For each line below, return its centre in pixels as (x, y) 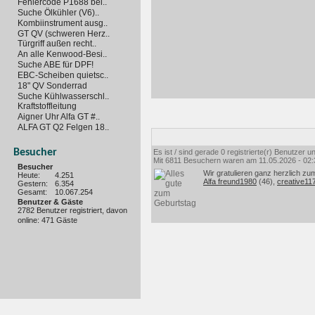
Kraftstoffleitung (47, 107)
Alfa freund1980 (230, 181)
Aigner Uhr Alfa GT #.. (59, 117)
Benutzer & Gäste (50, 201)
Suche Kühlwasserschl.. (63, 96)
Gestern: (33, 183)
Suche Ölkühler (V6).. (58, 12)
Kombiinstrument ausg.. (63, 23)
